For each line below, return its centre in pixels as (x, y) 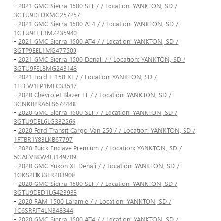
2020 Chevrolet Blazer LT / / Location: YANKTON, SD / (95, 95)
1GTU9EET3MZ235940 (45, 33)
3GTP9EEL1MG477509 (45, 50)
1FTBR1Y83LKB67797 (43, 139)
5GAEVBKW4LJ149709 (45, 157)
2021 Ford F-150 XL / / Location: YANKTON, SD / (88, 77)
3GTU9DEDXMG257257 (47, 15)
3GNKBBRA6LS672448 (45, 104)
